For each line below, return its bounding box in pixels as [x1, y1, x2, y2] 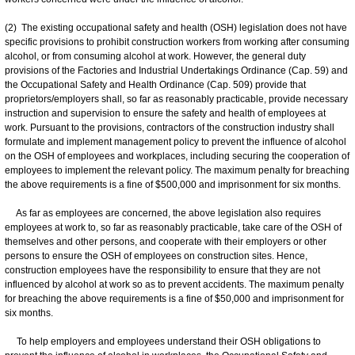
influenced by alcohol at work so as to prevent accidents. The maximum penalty [5, 278, 344, 290]
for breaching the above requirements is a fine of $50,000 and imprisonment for [5, 292, 344, 304]
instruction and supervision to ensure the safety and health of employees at [5, 107, 326, 119]
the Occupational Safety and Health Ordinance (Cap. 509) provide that [5, 78, 306, 90]
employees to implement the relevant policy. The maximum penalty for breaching [5, 164, 349, 176]
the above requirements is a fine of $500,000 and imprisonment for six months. [5, 178, 343, 190]
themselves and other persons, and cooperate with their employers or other [5, 235, 326, 247]
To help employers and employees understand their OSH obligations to [5, 335, 321, 347]
